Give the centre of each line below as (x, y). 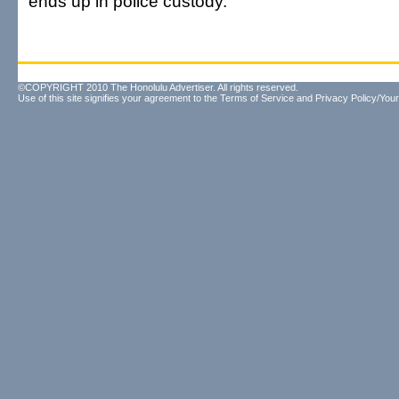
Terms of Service (257, 98)
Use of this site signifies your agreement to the (119, 98)
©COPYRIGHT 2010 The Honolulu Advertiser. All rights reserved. (158, 87)
